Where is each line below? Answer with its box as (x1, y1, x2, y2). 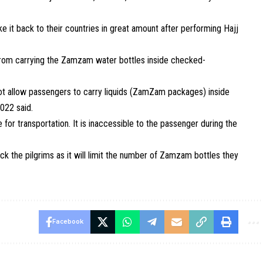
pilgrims (25, 150, 55, 161)
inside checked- (145, 55, 206, 66)
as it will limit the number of (54, 150, 160, 161)
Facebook (52, 218, 83, 225)
